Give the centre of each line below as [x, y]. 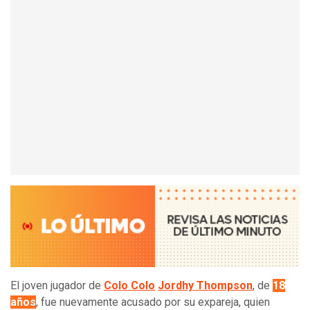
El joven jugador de [57, 286]
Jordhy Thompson [205, 286]
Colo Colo [129, 286]
